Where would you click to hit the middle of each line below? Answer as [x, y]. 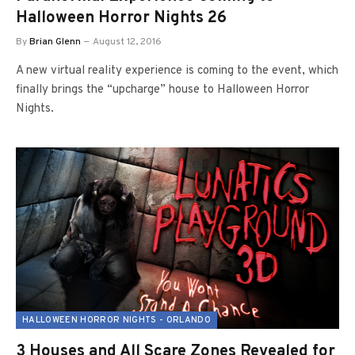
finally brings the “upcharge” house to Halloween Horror [162, 90]
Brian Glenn [55, 42]
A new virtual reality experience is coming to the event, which [177, 71]
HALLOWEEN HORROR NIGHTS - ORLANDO [116, 320]
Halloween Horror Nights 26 [121, 18]
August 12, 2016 [127, 42]
